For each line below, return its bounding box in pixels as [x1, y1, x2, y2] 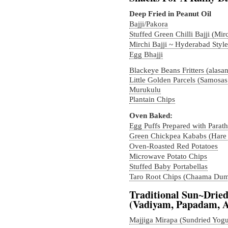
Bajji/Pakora [129, 20, 168, 28]
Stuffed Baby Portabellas [129, 162, 208, 170]
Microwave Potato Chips [129, 152, 207, 160]
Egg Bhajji [129, 50, 163, 59]
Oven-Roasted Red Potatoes [129, 142, 218, 150]
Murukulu [129, 85, 161, 94]
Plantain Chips [129, 95, 175, 103]
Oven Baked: [129, 111, 173, 120]
